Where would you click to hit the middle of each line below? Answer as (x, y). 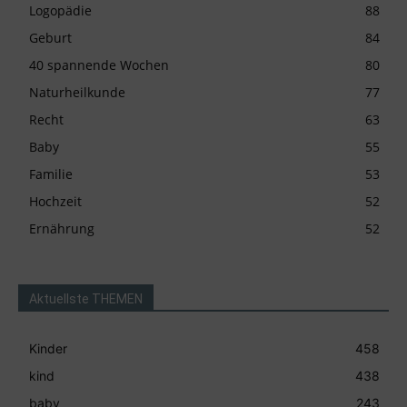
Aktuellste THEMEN (86, 298)
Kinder (48, 348)
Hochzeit (55, 201)
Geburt (50, 37)
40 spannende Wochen (99, 65)
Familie (51, 174)
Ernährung (62, 228)
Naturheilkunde (77, 92)
